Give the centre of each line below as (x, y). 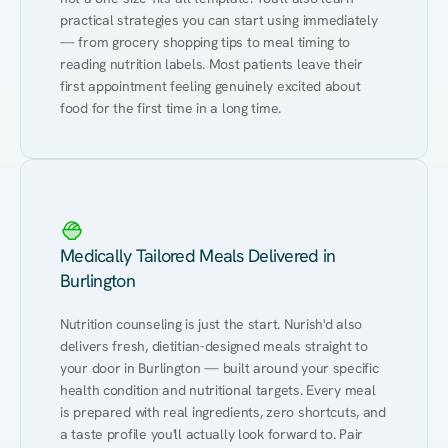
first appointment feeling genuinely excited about (210, 86)
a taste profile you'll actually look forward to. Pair (212, 434)
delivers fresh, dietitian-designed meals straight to (214, 346)
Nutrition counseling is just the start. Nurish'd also (211, 324)
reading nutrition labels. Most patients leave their (211, 64)
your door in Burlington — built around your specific (219, 368)
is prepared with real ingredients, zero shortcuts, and (223, 412)
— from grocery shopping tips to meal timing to (205, 42)
